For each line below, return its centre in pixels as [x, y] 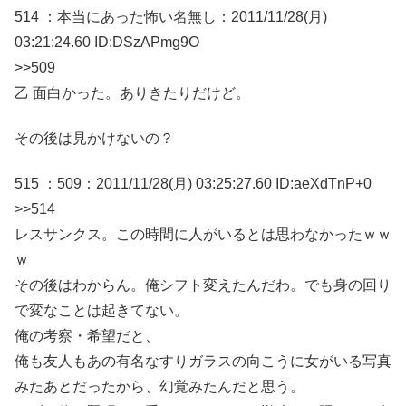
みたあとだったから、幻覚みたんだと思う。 [159, 387]
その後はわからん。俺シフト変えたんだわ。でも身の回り [203, 285]
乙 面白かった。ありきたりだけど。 [132, 92]
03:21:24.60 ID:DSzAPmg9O [107, 42]
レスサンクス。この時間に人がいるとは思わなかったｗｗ [203, 235]
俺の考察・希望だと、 [87, 336]
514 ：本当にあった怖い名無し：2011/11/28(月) [171, 16]
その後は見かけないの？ [94, 138]
